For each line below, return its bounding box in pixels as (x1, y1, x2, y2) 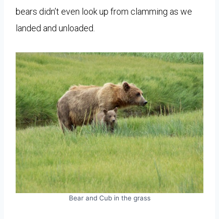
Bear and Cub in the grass (68, 194, 151, 202)
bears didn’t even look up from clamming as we (16, 6, 192, 17)
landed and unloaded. (16, 22, 95, 33)
